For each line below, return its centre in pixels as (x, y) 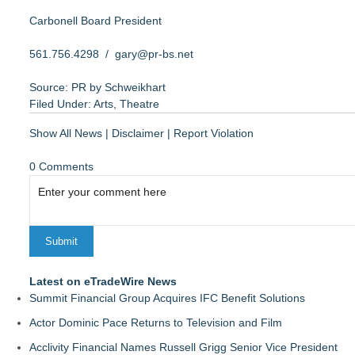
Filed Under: (61, 104)
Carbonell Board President (95, 21)
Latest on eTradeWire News (103, 281)
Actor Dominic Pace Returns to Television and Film (156, 323)
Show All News (66, 133)
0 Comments (61, 166)
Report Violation (214, 133)
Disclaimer (138, 133)
